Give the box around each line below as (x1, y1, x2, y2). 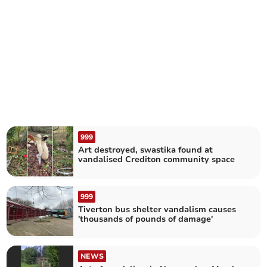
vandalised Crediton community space (78, 153, 235, 165)
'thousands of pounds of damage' (78, 213, 213, 225)
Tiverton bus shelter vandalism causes (78, 204, 237, 215)
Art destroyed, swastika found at (78, 144, 213, 156)
